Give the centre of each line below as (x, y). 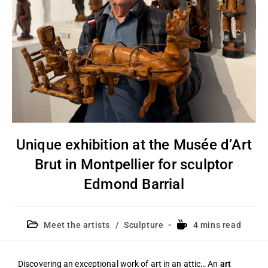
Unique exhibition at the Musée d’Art (134, 145)
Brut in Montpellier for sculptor (134, 165)
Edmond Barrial (134, 185)
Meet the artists (77, 225)
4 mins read (217, 225)
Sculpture (144, 225)
